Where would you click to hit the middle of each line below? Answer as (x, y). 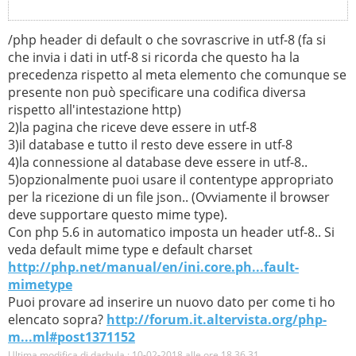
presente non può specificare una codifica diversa (157, 92)
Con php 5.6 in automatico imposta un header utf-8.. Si (171, 232)
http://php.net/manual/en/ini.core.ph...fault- (153, 267)
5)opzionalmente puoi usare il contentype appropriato (171, 179)
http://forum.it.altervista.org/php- (217, 319)
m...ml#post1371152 (72, 337)
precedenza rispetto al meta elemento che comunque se (177, 74)
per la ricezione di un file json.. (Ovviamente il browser (169, 197)
